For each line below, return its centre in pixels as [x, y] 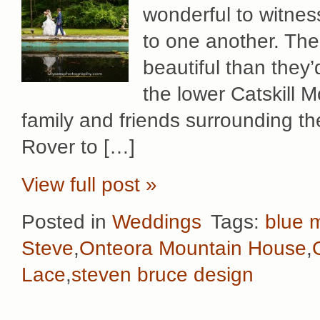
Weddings [157, 222]
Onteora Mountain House [193, 249]
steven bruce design [162, 275]
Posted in [67, 222]
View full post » [89, 184]
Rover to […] [78, 147]
